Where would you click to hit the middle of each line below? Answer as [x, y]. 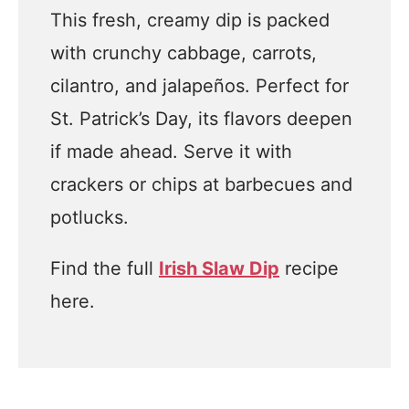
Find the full [105, 268]
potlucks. [89, 217]
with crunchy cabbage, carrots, [184, 53]
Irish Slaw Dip [219, 268]
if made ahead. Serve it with [171, 152]
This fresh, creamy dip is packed [190, 20]
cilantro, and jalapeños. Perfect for [199, 86]
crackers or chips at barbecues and [201, 184]
